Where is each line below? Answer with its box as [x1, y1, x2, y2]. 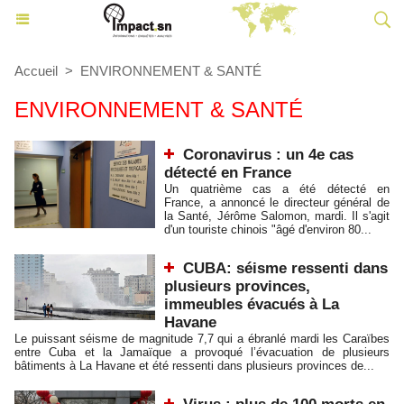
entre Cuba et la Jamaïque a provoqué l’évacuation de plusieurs [14, 345, 390, 359]
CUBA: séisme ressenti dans [183, 260, 389, 277]
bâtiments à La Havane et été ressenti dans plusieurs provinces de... [14, 359, 374, 372]
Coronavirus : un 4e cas [183, 146, 354, 163]
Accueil [14, 63, 58, 78]
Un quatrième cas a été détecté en [164, 182, 390, 196]
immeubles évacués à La [164, 296, 340, 313]
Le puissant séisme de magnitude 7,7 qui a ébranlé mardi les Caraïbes [14, 332, 390, 345]
